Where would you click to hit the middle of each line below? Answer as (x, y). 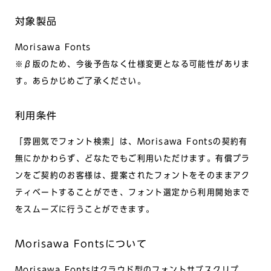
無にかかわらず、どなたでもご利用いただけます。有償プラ (133, 158)
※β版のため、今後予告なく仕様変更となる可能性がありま (133, 64)
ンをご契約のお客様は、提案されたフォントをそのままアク (133, 175)
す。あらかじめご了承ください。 (80, 81)
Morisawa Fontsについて (81, 243)
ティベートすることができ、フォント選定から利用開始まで (133, 192)
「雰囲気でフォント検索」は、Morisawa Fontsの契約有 (132, 141)
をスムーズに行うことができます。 (85, 209)
